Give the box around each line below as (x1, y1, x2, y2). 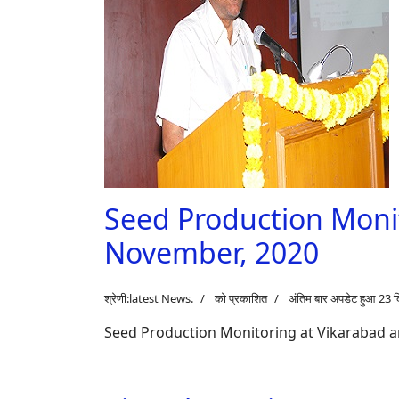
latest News (129, 290, 191, 306)
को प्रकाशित (215, 290, 267, 306)
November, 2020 (104, 233, 319, 272)
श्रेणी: (104, 290, 129, 306)
